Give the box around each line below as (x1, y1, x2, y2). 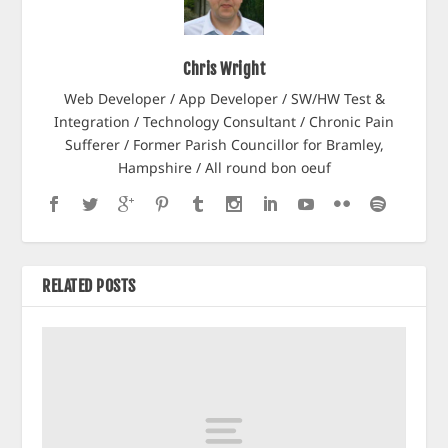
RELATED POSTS (42, 276, 136, 297)
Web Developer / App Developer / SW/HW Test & (63, 89, 385, 109)
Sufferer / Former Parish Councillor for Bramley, (64, 135, 384, 155)
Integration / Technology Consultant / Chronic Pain (54, 112, 394, 132)
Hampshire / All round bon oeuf (117, 158, 331, 178)
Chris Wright (183, 59, 265, 80)
